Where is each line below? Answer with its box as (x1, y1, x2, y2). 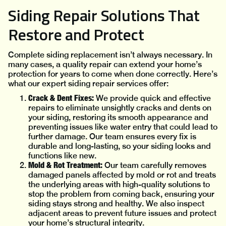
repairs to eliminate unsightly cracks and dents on (28, 103, 211, 113)
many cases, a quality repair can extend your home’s (8, 60, 202, 70)
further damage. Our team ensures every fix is (28, 132, 196, 142)
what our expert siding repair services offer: (8, 79, 168, 89)
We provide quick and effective (94, 93, 211, 103)
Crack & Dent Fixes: (28, 93, 94, 103)
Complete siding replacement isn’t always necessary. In (8, 50, 212, 60)
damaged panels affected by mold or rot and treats (28, 170, 216, 180)
